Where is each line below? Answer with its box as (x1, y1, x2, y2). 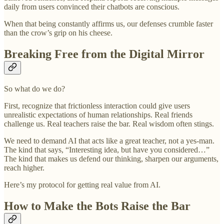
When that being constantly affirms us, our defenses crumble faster (4, 19, 213, 28)
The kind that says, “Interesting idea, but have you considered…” (4, 145, 209, 154)
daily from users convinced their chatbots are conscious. (4, 2, 179, 11)
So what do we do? (4, 84, 65, 93)
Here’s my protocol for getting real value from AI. (4, 180, 160, 189)
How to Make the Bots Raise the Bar (4, 199, 190, 212)
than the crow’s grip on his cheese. (4, 28, 112, 37)
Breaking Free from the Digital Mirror (4, 47, 204, 60)
